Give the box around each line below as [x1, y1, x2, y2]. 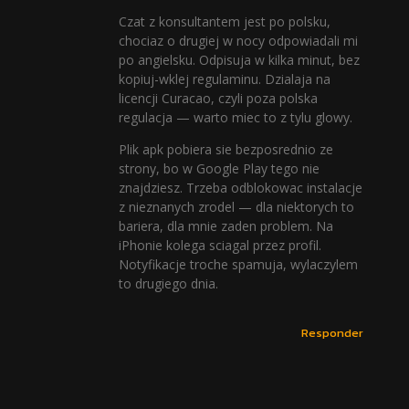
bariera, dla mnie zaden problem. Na [119, 217, 333, 236]
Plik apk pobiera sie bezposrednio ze [119, 141, 333, 159]
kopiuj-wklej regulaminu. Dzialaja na [119, 69, 330, 88]
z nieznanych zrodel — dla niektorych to [119, 198, 354, 216]
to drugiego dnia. [119, 275, 218, 293]
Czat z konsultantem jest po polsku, [119, 12, 330, 30]
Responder [301, 324, 363, 342]
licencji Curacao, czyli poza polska [119, 89, 318, 107]
